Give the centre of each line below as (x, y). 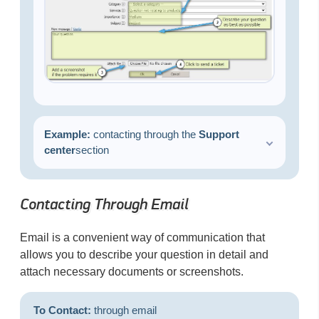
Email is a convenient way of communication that (142, 237)
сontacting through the (144, 135)
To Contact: (62, 310)
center (59, 150)
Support (219, 135)
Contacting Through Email (104, 204)
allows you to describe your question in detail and (144, 254)
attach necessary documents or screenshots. (132, 271)
